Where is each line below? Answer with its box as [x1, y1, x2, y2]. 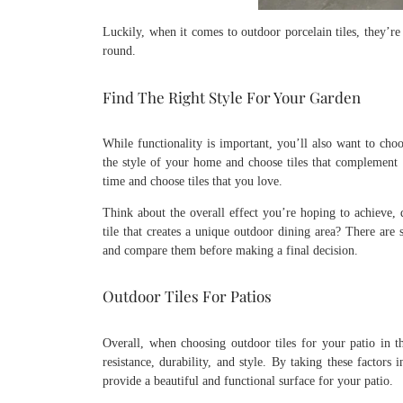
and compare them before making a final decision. [103, 244, 358, 257]
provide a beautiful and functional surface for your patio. [103, 373, 393, 388]
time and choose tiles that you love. [103, 175, 282, 188]
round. [103, 44, 136, 58]
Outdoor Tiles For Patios [103, 286, 272, 307]
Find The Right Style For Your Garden [103, 86, 361, 107]
